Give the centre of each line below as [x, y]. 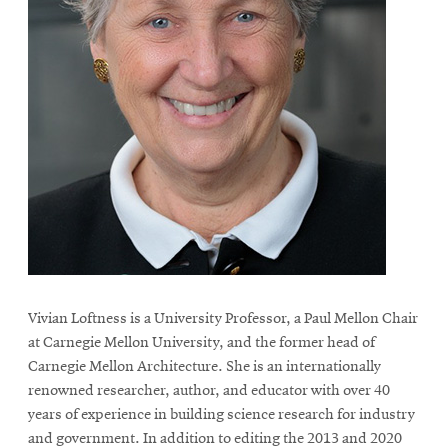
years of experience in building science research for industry [221, 414]
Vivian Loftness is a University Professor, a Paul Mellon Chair [223, 318]
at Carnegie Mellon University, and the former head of [201, 342]
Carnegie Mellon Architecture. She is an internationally [204, 366]
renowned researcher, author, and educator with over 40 [209, 390]
